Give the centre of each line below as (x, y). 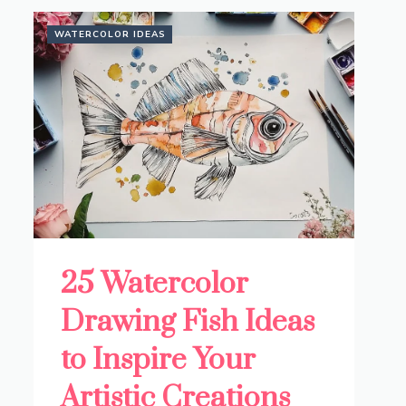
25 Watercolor (155, 285)
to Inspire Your (159, 361)
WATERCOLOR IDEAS (111, 35)
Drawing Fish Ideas (188, 323)
